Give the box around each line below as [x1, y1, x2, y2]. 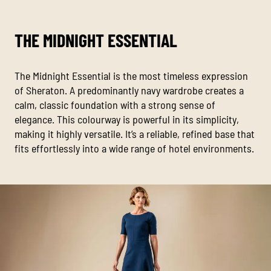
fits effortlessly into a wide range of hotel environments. [15, 142, 254, 155]
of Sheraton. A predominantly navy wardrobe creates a [15, 83, 244, 97]
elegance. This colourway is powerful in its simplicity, [15, 113, 239, 126]
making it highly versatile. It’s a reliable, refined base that [15, 127, 255, 141]
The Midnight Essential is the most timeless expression [15, 69, 248, 83]
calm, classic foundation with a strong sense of [15, 98, 215, 112]
